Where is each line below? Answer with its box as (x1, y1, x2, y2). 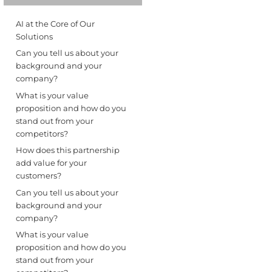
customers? (15, 171, 61, 181)
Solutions (15, 31, 53, 41)
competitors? (15, 128, 68, 138)
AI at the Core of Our (15, 18, 95, 29)
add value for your (15, 158, 87, 168)
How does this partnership (15, 145, 120, 155)
